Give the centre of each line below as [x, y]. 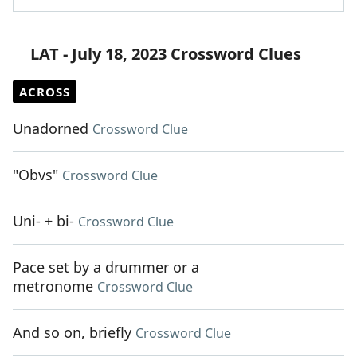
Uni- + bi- [43, 221]
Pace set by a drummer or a [106, 267]
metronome [53, 286]
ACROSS [45, 92]
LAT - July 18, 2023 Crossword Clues [166, 54]
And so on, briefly [72, 333]
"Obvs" [35, 175]
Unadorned [51, 129]
